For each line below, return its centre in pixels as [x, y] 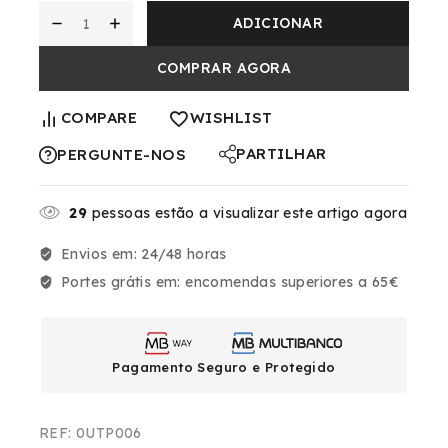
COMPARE [98, 118]
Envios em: [101, 254]
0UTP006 [109, 433]
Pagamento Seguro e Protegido [224, 367]
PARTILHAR [281, 154]
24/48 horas [184, 254]
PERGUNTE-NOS [121, 155]
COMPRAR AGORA [224, 68]
